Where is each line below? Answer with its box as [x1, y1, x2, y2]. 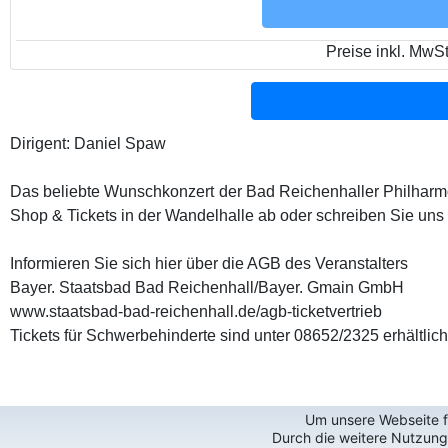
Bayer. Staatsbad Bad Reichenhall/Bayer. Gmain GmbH [10, 278, 404, 296]
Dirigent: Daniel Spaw [10, 134, 166, 152]
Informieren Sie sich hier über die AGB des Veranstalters [10, 254, 408, 272]
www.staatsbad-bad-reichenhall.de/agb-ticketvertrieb [10, 302, 382, 320]
